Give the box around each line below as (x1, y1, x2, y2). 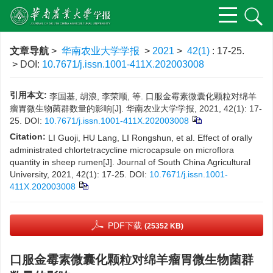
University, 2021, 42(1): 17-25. (10, 169, 127, 179)
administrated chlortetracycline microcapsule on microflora (10, 145, 234, 155)
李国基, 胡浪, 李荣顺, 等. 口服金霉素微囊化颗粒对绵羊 (49, 91, 257, 101)
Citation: (10, 132, 46, 141)
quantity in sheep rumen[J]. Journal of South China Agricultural (10, 157, 250, 167)
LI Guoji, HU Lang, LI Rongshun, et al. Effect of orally (48, 133, 252, 143)
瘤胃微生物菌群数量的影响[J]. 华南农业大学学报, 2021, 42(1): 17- (10, 104, 262, 113)
